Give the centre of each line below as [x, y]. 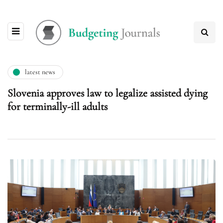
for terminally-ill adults [57, 106]
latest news [40, 72]
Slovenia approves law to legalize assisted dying [108, 93]
